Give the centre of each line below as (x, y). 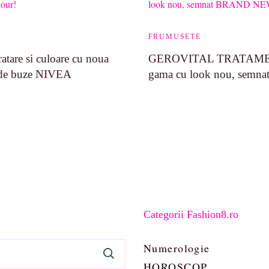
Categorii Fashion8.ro (191, 214)
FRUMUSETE (174, 37)
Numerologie (177, 248)
